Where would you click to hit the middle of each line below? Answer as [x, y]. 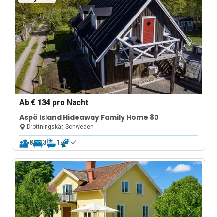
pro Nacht [70, 102]
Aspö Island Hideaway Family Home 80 [89, 117]
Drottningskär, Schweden [60, 127]
